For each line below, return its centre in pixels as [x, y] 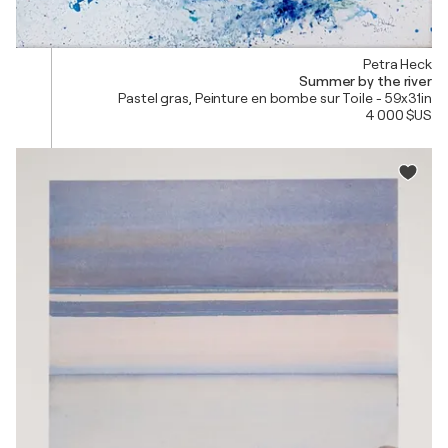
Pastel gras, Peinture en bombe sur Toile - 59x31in [275, 97]
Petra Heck [397, 63]
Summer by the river [365, 80]
